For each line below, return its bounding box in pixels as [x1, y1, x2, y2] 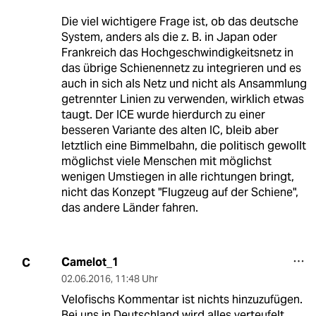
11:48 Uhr [114, 272, 158, 286]
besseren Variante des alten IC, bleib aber [61, 123, 279, 138]
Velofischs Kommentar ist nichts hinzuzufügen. [61, 292, 303, 308]
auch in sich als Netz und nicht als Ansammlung [61, 76, 307, 92]
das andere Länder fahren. [61, 200, 198, 216]
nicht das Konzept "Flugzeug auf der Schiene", [61, 185, 298, 200]
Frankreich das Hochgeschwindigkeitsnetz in [61, 45, 293, 61]
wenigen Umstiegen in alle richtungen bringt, [61, 169, 294, 185]
